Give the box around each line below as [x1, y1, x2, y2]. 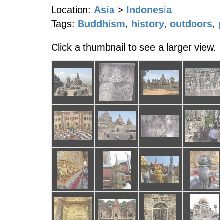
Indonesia [126, 4, 172, 15]
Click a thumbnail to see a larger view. [51, 42, 216, 53]
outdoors [170, 18, 212, 29]
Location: [51, 4, 91, 15]
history [131, 18, 164, 29]
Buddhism [78, 18, 125, 29]
